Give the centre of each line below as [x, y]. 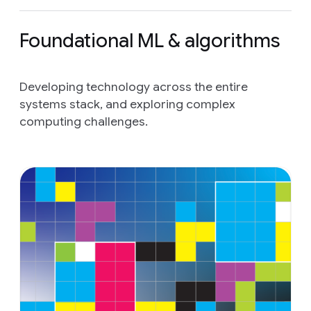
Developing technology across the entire [134, 86]
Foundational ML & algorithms [150, 40]
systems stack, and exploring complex [127, 104]
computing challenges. [84, 121]
